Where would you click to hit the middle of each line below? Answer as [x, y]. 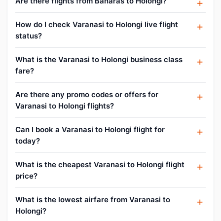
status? [29, 36]
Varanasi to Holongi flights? [65, 106]
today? [28, 141]
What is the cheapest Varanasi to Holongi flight [100, 164]
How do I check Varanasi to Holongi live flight [97, 24]
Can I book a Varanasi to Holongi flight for [90, 129]
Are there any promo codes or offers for [87, 94]
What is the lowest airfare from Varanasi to [93, 199]
